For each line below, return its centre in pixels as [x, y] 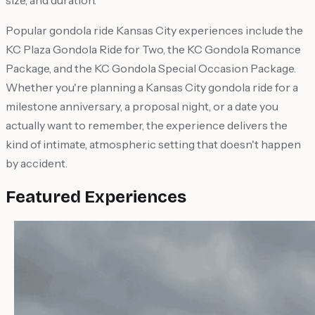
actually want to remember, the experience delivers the [147, 126]
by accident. [37, 163]
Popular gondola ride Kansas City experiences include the [154, 31]
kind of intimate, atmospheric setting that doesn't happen [153, 144]
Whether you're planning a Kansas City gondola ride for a [152, 88]
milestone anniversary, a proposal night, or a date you [142, 107]
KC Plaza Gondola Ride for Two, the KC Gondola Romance [153, 50]
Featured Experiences [96, 197]
